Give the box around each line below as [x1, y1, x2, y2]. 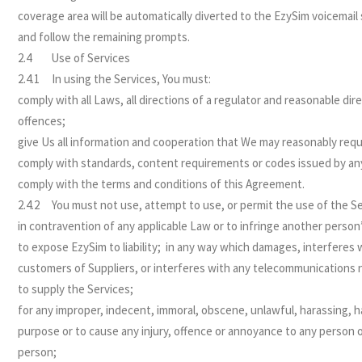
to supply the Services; [18, 281, 134, 297]
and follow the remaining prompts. [18, 29, 191, 44]
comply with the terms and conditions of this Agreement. [18, 176, 305, 192]
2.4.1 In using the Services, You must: [18, 71, 212, 86]
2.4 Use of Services [18, 50, 131, 65]
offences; [18, 113, 66, 128]
